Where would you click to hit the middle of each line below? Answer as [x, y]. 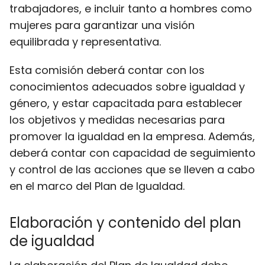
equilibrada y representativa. [85, 42]
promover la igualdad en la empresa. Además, [132, 136]
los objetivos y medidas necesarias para [117, 120]
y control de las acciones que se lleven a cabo [132, 169]
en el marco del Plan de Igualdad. [97, 186]
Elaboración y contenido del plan [125, 223]
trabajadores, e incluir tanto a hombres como [131, 9]
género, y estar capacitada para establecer [126, 103]
